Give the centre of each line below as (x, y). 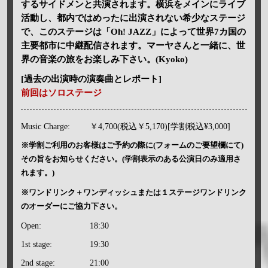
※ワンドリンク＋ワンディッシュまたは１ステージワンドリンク (133, 192)
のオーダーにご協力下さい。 (71, 206)
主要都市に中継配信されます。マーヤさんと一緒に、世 (133, 45)
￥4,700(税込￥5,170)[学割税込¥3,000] (160, 126)
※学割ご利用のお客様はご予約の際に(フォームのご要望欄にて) (132, 145)
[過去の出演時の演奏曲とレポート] (91, 79)
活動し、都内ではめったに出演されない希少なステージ (133, 18)
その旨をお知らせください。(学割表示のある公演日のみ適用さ (131, 159)
